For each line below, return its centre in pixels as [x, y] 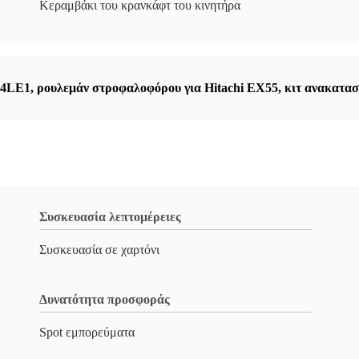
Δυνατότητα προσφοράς [105, 299]
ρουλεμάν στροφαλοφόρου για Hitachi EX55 [157, 88]
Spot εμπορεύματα [87, 332]
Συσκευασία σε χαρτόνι [99, 250]
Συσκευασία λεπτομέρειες [110, 217]
